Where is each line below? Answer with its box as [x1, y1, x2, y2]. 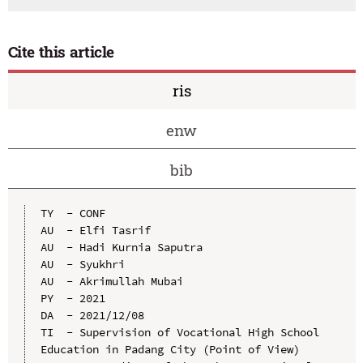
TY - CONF [40, 205, 105, 220]
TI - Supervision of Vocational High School [40, 324, 319, 340]
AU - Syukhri [40, 256, 125, 271]
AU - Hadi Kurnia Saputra [40, 239, 203, 254]
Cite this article [7, 41, 115, 62]
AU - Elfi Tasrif [40, 222, 151, 237]
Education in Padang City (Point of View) [40, 341, 300, 357]
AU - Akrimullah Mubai [40, 273, 183, 288]
